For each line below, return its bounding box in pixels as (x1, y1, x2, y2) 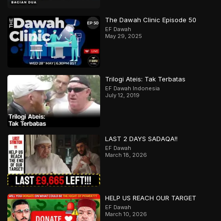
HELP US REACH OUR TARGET (105, 193, 197, 202)
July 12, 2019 (105, 92, 140, 99)
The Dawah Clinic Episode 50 (105, 16, 197, 24)
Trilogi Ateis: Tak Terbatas (105, 75, 186, 83)
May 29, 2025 (105, 33, 143, 39)
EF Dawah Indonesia (105, 85, 160, 92)
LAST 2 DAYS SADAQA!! (105, 134, 178, 143)
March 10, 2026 (105, 210, 147, 218)
